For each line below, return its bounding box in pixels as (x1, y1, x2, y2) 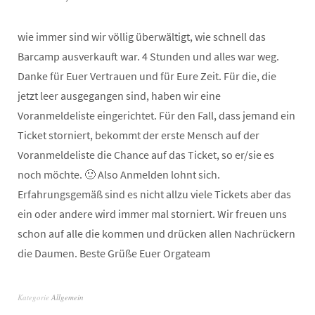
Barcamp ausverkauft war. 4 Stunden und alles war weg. (18, 49, 279, 63)
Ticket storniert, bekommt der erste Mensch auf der (18, 127, 259, 142)
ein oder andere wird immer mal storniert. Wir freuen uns (18, 206, 287, 221)
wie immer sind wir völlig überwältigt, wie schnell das (18, 29, 266, 44)
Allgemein (51, 291, 84, 302)
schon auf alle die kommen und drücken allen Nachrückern (18, 226, 295, 240)
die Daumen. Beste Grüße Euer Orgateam (18, 245, 210, 260)
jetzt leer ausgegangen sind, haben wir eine (18, 88, 221, 103)
